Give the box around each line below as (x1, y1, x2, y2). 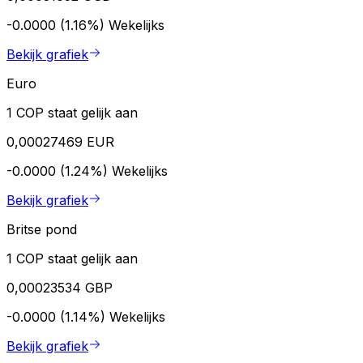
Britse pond (6, 220, 77, 237)
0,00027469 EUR (6, 133, 114, 150)
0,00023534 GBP (6, 279, 113, 296)
